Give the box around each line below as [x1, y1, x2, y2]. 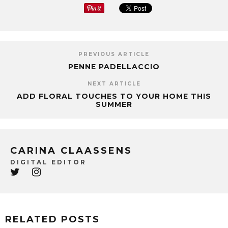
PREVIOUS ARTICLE [78, 50, 150, 58]
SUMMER [96, 99, 132, 109]
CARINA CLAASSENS [10, 145, 132, 156]
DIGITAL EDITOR [10, 158, 87, 166]
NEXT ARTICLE [87, 80, 141, 87]
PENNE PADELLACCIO [68, 62, 160, 71]
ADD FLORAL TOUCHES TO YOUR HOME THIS [17, 91, 211, 101]
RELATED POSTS [5, 213, 100, 225]
